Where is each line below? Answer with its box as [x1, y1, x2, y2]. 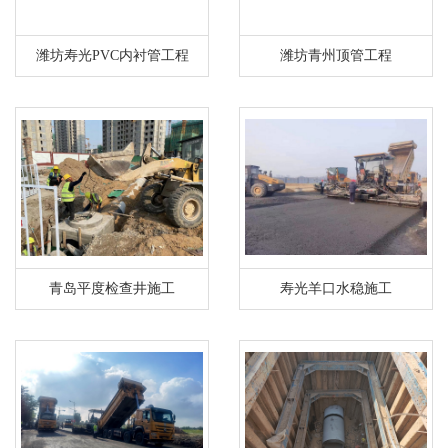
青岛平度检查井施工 [49, 280, 175, 296]
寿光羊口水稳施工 [280, 280, 392, 296]
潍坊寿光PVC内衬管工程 [35, 47, 189, 63]
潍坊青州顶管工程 [280, 47, 392, 63]
